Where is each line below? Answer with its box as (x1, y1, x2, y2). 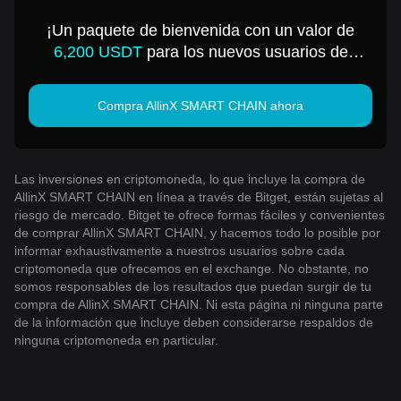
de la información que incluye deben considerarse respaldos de (14, 314, 373, 329)
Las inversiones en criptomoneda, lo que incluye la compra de (14, 171, 365, 186)
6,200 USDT (53, 42, 142, 61)
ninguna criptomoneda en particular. (14, 332, 218, 347)
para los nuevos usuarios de (141, 42, 348, 61)
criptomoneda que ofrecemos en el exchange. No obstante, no (14, 260, 369, 276)
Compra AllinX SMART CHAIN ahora (98, 98, 303, 113)
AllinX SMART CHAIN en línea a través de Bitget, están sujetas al (14, 189, 383, 204)
